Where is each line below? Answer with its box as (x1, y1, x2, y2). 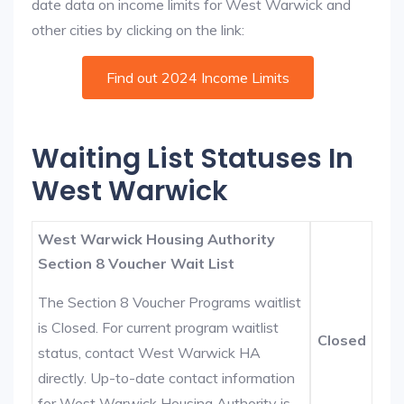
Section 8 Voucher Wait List (38, 254, 235, 272)
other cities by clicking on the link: (32, 21, 244, 39)
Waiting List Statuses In (32, 140, 353, 178)
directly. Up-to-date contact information (38, 369, 296, 387)
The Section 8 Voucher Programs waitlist (38, 293, 302, 311)
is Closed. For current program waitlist (38, 318, 280, 336)
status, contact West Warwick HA (38, 344, 262, 362)
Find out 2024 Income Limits (106, 69, 289, 87)
